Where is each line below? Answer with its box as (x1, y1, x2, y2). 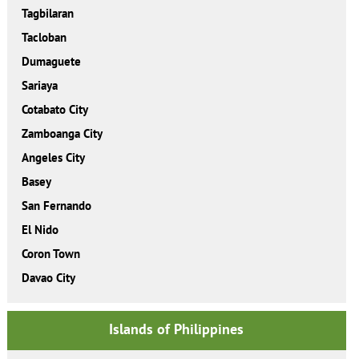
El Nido (21, 221, 58, 237)
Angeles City (21, 149, 85, 165)
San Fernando (21, 197, 91, 213)
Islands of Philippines (109, 319, 244, 338)
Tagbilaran (21, 5, 74, 21)
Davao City (21, 269, 75, 285)
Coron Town (21, 245, 80, 261)
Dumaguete (21, 53, 81, 69)
